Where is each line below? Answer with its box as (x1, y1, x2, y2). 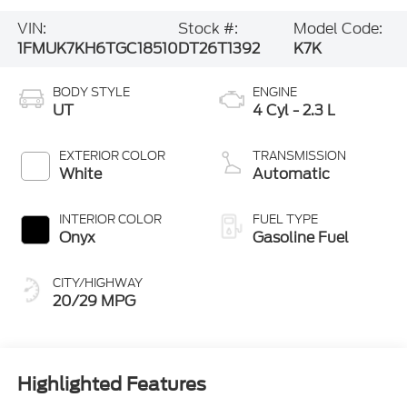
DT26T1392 (177, 38, 260, 60)
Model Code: (293, 18, 383, 40)
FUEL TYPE (253, 210, 318, 228)
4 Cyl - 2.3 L (253, 99, 335, 121)
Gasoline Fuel (253, 226, 349, 248)
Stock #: (177, 18, 238, 40)
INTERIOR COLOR (58, 210, 162, 228)
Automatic (253, 163, 330, 184)
